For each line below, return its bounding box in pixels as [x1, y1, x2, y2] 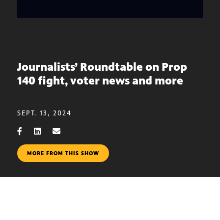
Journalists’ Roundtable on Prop [17, 60, 187, 74]
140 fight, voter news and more [17, 74, 183, 87]
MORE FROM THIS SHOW [27, 150, 99, 157]
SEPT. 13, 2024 [17, 109, 72, 117]
